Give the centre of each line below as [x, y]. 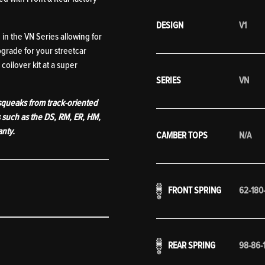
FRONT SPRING [195, 190]
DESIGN [170, 25]
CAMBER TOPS [182, 135]
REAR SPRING [192, 245]
